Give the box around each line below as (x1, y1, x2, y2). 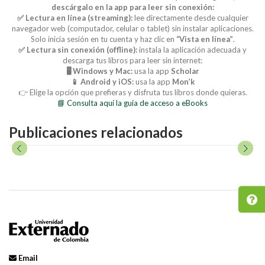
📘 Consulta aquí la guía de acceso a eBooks (57, 98, 208, 108)
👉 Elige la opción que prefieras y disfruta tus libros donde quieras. (18, 87, 247, 97)
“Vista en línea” (176, 34, 233, 44)
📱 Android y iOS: (70, 76, 134, 86)
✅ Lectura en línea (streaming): (17, 12, 132, 22)
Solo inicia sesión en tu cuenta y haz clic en (30, 34, 176, 44)
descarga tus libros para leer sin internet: (63, 55, 202, 65)
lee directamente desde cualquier (132, 12, 248, 22)
